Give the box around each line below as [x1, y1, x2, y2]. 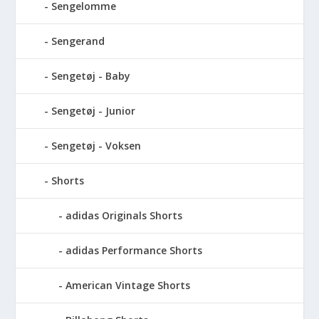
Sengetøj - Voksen [51, 138, 142, 152]
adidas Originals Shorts [66, 208, 183, 222]
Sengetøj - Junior [51, 103, 136, 117]
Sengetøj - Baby [51, 68, 131, 83]
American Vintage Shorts [66, 278, 191, 292]
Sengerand [51, 33, 105, 48]
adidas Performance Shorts [66, 243, 203, 257]
